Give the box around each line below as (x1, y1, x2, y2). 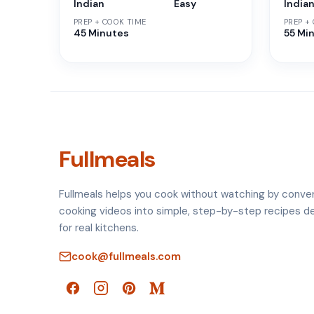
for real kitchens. (59, 220, 139, 235)
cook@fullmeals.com (71, 249, 181, 264)
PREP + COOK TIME (74, 16, 146, 27)
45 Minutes (74, 26, 129, 39)
